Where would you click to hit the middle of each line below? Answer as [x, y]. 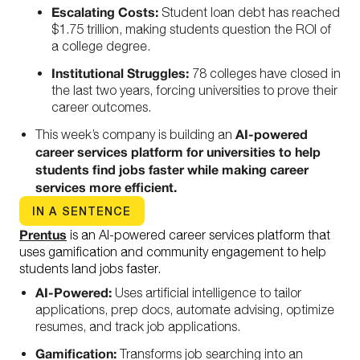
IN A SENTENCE [82, 211]
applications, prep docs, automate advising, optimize [185, 309]
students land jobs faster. [90, 268]
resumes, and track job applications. [138, 326]
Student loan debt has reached [249, 12]
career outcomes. [101, 107]
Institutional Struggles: [120, 73]
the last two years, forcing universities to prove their [194, 90]
